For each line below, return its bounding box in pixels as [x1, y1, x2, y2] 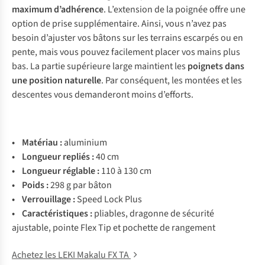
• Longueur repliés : [12, 150, 96, 163]
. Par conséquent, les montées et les [101, 74, 242, 87]
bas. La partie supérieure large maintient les [12, 60, 188, 73]
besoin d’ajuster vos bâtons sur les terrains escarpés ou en [12, 31, 243, 44]
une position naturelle [12, 74, 101, 87]
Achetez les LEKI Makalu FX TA [12, 248, 131, 261]
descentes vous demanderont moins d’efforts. [12, 88, 193, 101]
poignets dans [188, 60, 244, 73]
